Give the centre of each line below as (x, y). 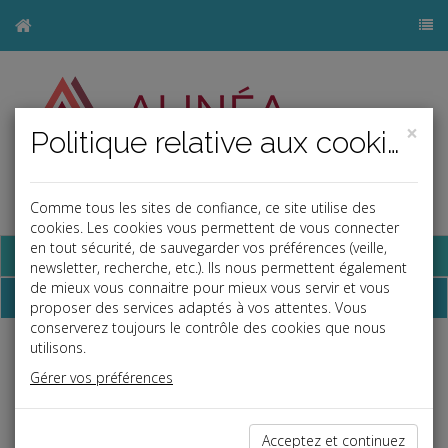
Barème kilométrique (105, 428)
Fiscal (40, 360)
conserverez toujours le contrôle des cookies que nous (208, 327)
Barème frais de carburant (121, 397)
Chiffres (39, 297)
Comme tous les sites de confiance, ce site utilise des (203, 207)
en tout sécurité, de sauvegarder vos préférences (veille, (208, 247)
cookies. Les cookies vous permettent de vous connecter (214, 227)
